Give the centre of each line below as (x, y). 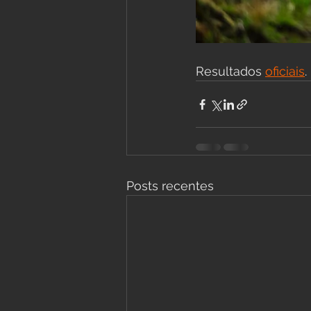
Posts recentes (170, 186)
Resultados (230, 72)
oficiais (285, 72)
